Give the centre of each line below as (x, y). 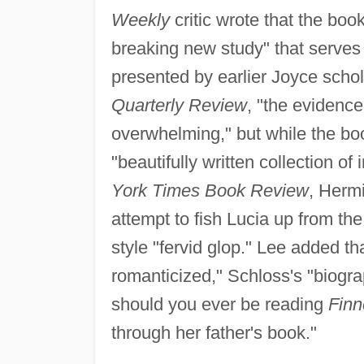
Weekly (140, 19)
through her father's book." (214, 332)
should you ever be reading (219, 304)
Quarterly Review (179, 105)
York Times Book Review (210, 190)
